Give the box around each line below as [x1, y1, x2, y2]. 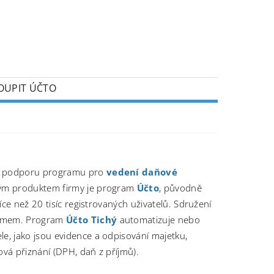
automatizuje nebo [117, 213, 200, 226]
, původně [159, 181, 202, 194]
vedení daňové [106, 165, 178, 178]
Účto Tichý [65, 213, 117, 226]
